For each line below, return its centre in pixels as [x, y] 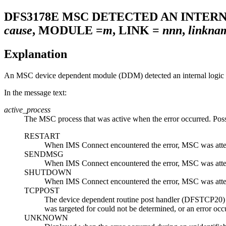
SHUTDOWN [48, 172]
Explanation [36, 54]
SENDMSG [44, 154]
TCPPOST [42, 190]
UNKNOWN [46, 217]
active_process [27, 109]
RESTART [42, 136]
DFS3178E [32, 16]
